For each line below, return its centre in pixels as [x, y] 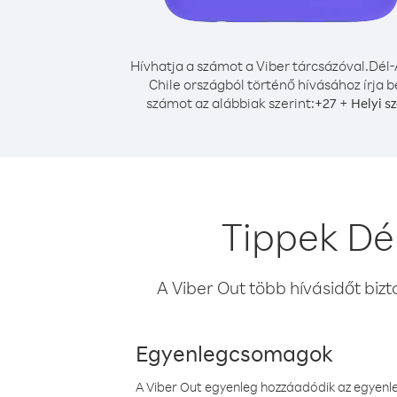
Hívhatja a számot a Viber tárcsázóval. [249, 66]
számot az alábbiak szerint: [230, 103]
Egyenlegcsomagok [234, 353]
